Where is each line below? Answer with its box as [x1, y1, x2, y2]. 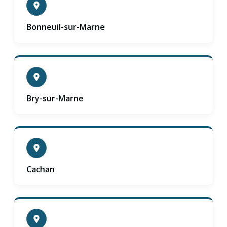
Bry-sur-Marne [26, 92, 84, 104]
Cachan [26, 164, 55, 175]
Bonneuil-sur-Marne [26, 21, 105, 33]
